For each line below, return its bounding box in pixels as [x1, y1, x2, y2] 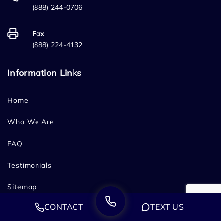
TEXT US [150, 202, 184, 212]
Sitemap [7, 183, 37, 192]
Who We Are [7, 117, 54, 127]
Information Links [7, 67, 82, 79]
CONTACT [44, 202, 84, 212]
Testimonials [7, 161, 52, 170]
